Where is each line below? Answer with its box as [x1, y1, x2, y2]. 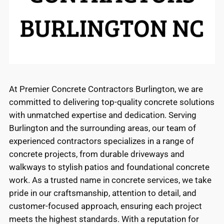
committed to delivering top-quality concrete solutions [9, 96, 214, 107]
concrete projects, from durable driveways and [9, 148, 184, 159]
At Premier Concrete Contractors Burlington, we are [9, 83, 203, 94]
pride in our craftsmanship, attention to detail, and [9, 187, 196, 198]
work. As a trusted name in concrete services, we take [9, 174, 211, 185]
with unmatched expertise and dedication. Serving [9, 109, 196, 120]
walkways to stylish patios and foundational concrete [9, 161, 209, 172]
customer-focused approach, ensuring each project [9, 200, 202, 211]
